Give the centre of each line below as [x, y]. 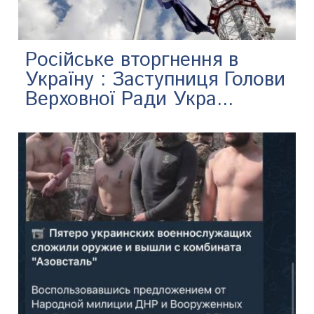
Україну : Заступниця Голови [156, 80]
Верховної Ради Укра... [130, 99]
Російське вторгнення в [132, 60]
